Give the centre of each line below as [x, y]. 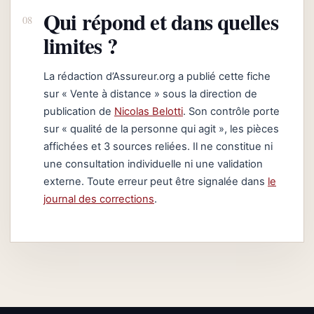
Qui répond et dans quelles [161, 21]
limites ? [81, 45]
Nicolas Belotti [149, 111]
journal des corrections [99, 199]
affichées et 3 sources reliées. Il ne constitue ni [158, 146]
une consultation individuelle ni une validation [153, 164]
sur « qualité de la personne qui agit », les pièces [161, 129]
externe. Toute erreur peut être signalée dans [156, 181]
